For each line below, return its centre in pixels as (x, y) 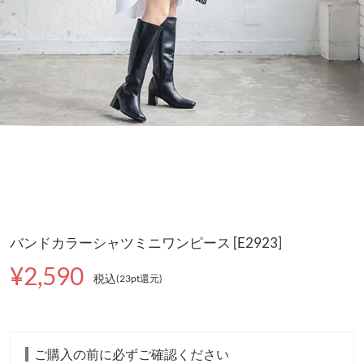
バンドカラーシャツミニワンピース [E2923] (146, 242)
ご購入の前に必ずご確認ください (132, 355)
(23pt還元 (138, 279)
